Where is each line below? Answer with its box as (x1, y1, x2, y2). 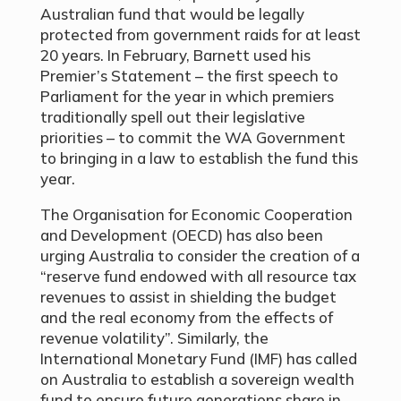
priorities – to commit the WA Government (39, 128, 346, 148)
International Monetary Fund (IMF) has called (39, 349, 357, 369)
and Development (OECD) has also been (39, 226, 323, 245)
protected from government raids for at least (39, 25, 361, 45)
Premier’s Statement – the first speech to (39, 66, 338, 86)
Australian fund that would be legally (39, 4, 304, 24)
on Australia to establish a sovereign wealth (39, 370, 354, 389)
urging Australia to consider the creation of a (39, 246, 360, 266)
